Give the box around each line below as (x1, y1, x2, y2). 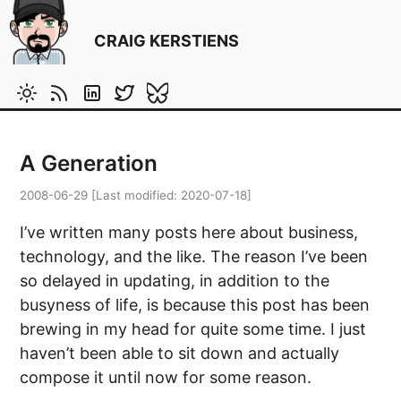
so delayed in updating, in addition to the (20, 270, 330, 290)
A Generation (20, 149, 158, 176)
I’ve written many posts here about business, (20, 222, 359, 242)
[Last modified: (88, 187, 182, 202)
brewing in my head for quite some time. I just (20, 319, 367, 338)
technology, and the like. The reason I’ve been (20, 246, 369, 266)
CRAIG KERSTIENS (94, 30, 240, 50)
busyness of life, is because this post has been (20, 294, 371, 314)
